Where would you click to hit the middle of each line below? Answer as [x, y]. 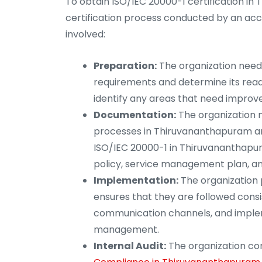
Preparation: [125, 66]
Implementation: [136, 181]
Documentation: [135, 115]
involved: [85, 35]
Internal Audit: [130, 246]
